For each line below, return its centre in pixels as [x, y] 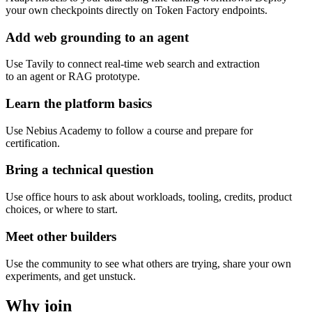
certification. [33, 143]
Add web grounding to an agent [97, 37]
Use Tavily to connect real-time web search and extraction [133, 64]
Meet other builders [61, 236]
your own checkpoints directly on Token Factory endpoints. [136, 10]
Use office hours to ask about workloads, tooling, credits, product [149, 197]
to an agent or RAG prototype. [73, 77]
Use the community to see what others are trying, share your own [148, 263]
